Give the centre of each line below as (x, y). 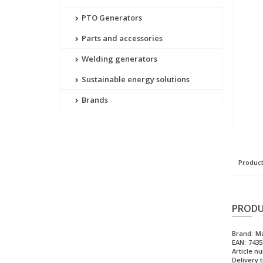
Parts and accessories (121, 38)
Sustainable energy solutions (135, 80)
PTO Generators (111, 18)
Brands (94, 100)
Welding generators (119, 59)
